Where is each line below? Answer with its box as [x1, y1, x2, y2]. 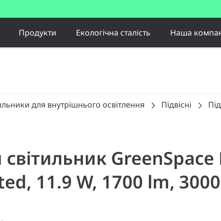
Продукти [18, 27, 56, 38]
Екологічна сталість [75, 27, 150, 38]
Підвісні [161, 99, 191, 110]
